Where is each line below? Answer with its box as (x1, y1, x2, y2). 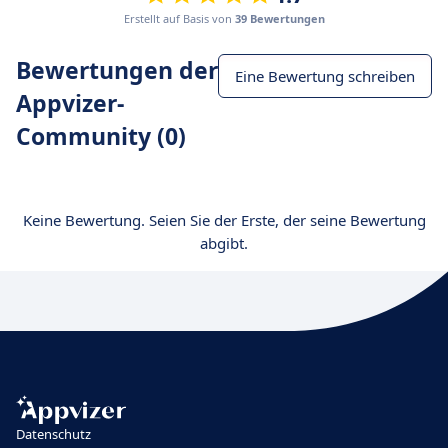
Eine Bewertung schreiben (235, 66, 415, 86)
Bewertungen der (16, 54, 218, 86)
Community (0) (16, 120, 186, 152)
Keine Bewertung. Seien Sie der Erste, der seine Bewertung (22, 210, 426, 230)
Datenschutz (16, 424, 91, 443)
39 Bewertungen (235, 11, 325, 26)
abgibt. (200, 233, 248, 253)
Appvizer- (16, 87, 124, 119)
